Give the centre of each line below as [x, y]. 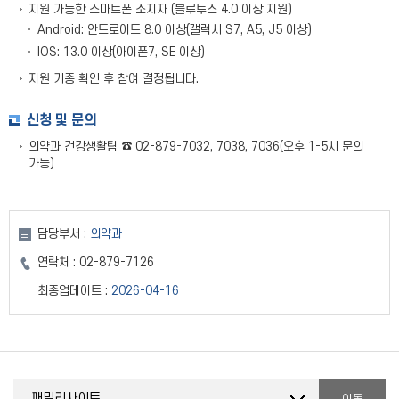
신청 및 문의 [61, 120]
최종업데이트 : [73, 290]
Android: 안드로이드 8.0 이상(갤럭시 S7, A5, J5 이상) [175, 29]
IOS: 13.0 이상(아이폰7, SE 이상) [121, 52]
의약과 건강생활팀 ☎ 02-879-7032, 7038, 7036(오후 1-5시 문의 [196, 146]
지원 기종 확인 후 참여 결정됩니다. [114, 78]
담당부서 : [62, 233]
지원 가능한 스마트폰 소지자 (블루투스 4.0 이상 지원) [160, 9]
